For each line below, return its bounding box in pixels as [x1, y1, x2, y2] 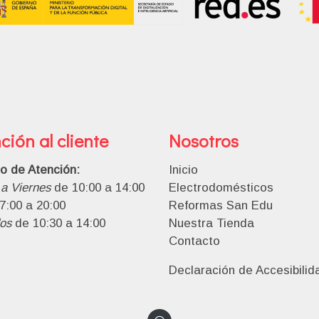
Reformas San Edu [168, 198, 273, 212]
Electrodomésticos [168, 180, 273, 194]
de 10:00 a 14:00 [50, 180, 145, 194]
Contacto [168, 234, 220, 248]
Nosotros [168, 128, 239, 152]
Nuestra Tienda [168, 216, 254, 230]
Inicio [168, 162, 198, 177]
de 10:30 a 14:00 [11, 216, 105, 230]
